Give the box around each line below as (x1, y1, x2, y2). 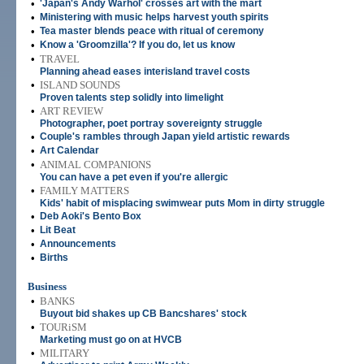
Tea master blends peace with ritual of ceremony (40, 25, 264, 37)
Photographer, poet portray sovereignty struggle (40, 118, 262, 129)
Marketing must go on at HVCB (40, 334, 182, 345)
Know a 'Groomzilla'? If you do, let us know (40, 39, 235, 50)
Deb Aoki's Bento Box (40, 210, 141, 222)
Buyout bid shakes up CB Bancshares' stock (40, 308, 247, 319)
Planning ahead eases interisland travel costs (40, 66, 250, 77)
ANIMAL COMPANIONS (40, 158, 151, 171)
